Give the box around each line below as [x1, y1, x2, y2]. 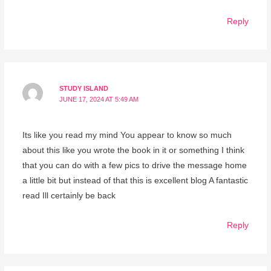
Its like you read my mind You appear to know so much [22, 131, 232, 140]
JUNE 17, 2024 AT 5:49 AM [59, 96, 139, 103]
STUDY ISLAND [59, 85, 109, 93]
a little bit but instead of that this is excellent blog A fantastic [22, 176, 248, 186]
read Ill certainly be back [22, 191, 116, 201]
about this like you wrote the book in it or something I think [22, 146, 244, 155]
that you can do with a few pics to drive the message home [22, 161, 247, 171]
